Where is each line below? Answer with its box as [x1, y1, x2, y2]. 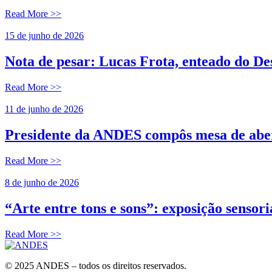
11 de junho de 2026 [5, 103, 83, 114]
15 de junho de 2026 [5, 30, 84, 41]
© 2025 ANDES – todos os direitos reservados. [5, 260, 186, 271]
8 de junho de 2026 [5, 177, 79, 188]
